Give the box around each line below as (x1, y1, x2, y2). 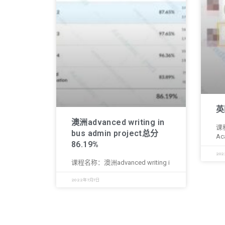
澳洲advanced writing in (71, 117, 165, 127)
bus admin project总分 (71, 128, 159, 138)
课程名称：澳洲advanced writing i (71, 158, 170, 166)
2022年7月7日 (71, 177, 100, 182)
